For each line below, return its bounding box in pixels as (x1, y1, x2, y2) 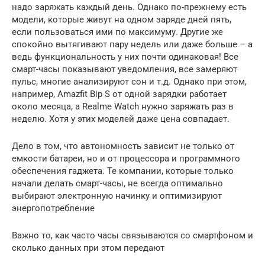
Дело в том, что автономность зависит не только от (12, 140, 234, 151)
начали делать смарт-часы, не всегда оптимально (12, 177, 223, 189)
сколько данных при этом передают (12, 242, 164, 253)
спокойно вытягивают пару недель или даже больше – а (12, 38, 253, 50)
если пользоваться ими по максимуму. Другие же (12, 26, 223, 37)
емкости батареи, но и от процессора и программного (12, 153, 240, 164)
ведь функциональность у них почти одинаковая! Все (12, 51, 238, 62)
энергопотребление (12, 202, 95, 214)
